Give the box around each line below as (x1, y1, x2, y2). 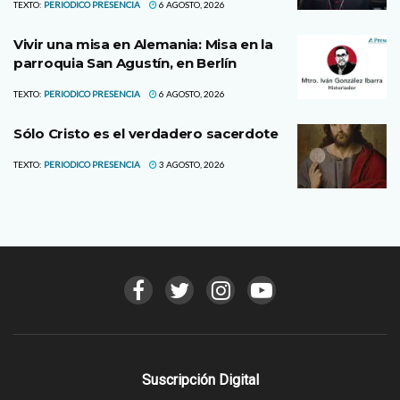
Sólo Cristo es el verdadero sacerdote (13, 125, 279, 143)
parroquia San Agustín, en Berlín (13, 54, 237, 72)
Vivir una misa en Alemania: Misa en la (13, 36, 273, 54)
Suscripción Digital (141, 371, 259, 388)
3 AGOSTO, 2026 (157, 159, 225, 171)
